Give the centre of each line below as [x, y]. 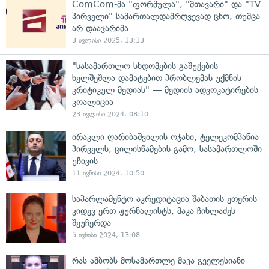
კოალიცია [93, 102]
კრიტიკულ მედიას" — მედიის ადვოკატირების [165, 90]
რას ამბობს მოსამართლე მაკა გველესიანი [159, 261]
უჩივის [85, 161]
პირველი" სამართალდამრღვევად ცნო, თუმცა [166, 16]
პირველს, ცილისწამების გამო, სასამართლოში [167, 149]
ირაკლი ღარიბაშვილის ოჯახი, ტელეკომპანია [165, 137]
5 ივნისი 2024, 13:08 [106, 235]
